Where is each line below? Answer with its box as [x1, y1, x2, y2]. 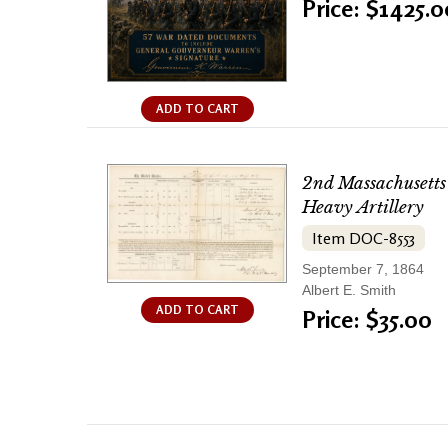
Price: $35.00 [302, 305, 432, 335]
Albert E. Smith [302, 282, 396, 299]
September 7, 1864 [302, 261, 424, 278]
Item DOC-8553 [312, 228, 415, 249]
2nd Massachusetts [302, 173, 446, 195]
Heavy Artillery [302, 197, 424, 219]
